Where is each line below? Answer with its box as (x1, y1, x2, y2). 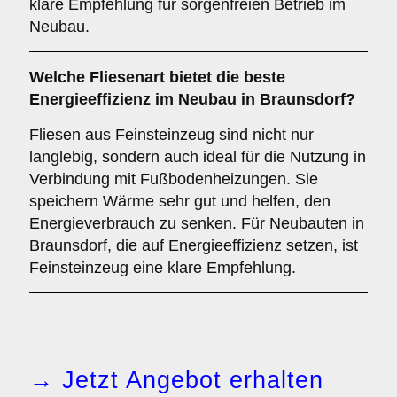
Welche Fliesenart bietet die (29, 68, 244, 86)
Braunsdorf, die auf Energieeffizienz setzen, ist (29, 237, 358, 254)
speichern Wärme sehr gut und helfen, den (29, 192, 331, 210)
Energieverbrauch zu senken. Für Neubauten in (29, 214, 364, 232)
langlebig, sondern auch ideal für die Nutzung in (29, 148, 366, 166)
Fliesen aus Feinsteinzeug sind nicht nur (29, 126, 314, 144)
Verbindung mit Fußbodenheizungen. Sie (29, 170, 318, 188)
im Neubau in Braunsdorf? (151, 90, 355, 108)
